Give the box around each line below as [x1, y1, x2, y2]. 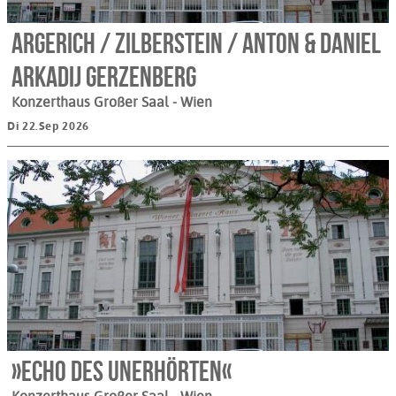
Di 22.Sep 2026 [7, 119, 89, 133]
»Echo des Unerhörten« [11, 355, 232, 387]
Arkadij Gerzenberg [11, 61, 196, 93]
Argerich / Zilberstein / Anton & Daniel [11, 27, 381, 59]
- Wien [172, 94, 212, 111]
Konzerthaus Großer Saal [11, 94, 172, 111]
